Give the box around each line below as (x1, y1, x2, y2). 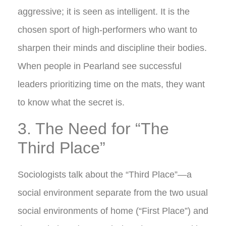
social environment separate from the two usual (18, 187, 208, 198)
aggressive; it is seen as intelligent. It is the (18, 7, 190, 17)
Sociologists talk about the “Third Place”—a (18, 169, 192, 180)
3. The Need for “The (18, 119, 169, 138)
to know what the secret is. (18, 97, 125, 108)
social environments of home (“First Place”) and (18, 205, 208, 216)
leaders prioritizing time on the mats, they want (18, 79, 205, 90)
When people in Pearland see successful (18, 61, 182, 72)
